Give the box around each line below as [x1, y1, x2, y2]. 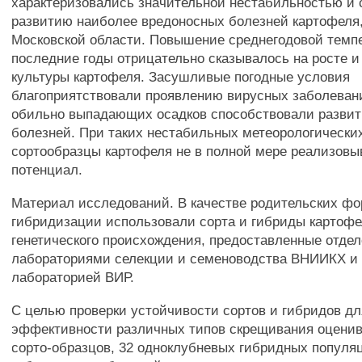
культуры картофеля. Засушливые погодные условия [11, 69, 351, 85]
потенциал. [11, 162, 83, 178]
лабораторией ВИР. [11, 269, 135, 285]
